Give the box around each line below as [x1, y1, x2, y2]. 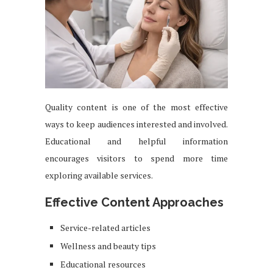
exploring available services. [45, 169, 153, 181]
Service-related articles [60, 221, 151, 233]
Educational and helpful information [45, 135, 228, 147]
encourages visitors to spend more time [45, 152, 228, 164]
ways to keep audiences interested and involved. [45, 118, 228, 130]
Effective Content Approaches [45, 194, 224, 210]
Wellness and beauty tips [60, 239, 156, 252]
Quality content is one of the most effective [45, 101, 228, 113]
